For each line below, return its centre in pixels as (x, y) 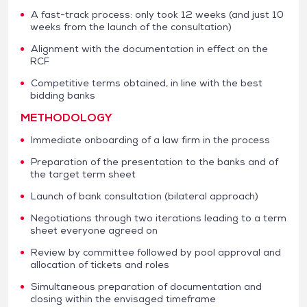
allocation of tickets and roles (100, 264)
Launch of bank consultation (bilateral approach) (145, 196)
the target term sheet (83, 174)
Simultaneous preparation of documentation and (146, 286)
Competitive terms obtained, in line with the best (147, 83)
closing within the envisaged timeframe (123, 298)
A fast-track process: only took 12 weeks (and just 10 (157, 14)
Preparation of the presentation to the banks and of (155, 161)
